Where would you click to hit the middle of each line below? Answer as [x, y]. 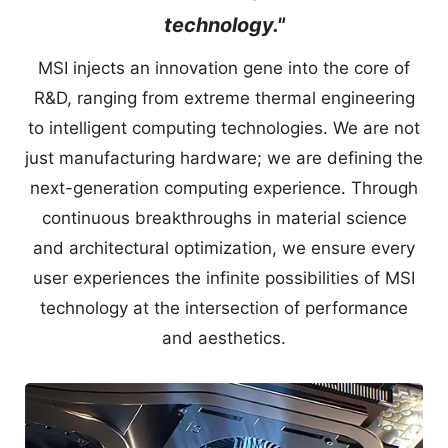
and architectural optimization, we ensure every [224, 247]
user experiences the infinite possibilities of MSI [224, 277]
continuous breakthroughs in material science [224, 217]
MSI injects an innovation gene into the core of [224, 67]
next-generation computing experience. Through [224, 187]
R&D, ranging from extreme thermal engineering [224, 97]
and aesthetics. [224, 337]
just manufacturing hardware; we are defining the [224, 157]
